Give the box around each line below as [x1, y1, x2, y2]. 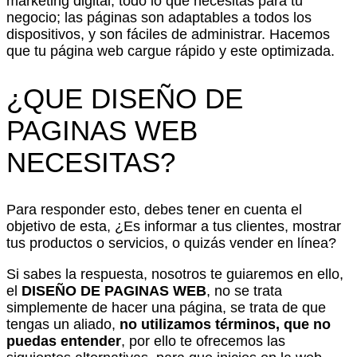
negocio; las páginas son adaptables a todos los [6, 9, 312, 25]
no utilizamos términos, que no [120, 316, 331, 332]
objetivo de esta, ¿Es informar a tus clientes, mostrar [6, 218, 341, 234]
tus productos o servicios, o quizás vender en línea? [6, 234, 336, 251]
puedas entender [6, 332, 121, 349]
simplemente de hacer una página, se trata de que [6, 299, 326, 316]
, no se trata [206, 282, 282, 299]
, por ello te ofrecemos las [121, 332, 285, 349]
